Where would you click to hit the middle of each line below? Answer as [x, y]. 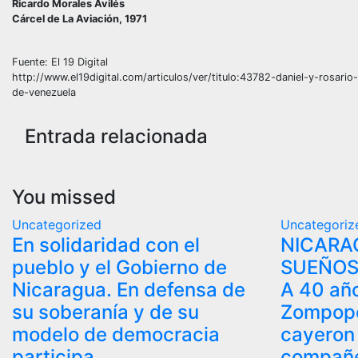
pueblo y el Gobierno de [119, 267]
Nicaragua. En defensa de [129, 289]
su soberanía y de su [105, 312]
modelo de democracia [116, 334]
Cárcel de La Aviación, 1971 [80, 18]
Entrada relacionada [116, 136]
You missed [64, 197]
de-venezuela [44, 92]
